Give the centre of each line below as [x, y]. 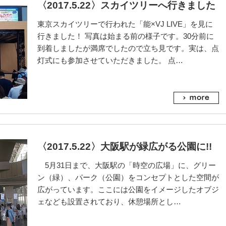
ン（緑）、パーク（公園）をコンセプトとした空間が [128, 177]
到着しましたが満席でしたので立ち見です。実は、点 [128, 48]
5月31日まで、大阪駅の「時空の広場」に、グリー [127, 165]
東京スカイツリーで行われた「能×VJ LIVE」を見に [125, 24]
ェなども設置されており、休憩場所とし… [109, 202]
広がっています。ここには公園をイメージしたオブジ [128, 189]
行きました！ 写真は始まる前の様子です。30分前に [126, 36]
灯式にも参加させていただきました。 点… [110, 60]
